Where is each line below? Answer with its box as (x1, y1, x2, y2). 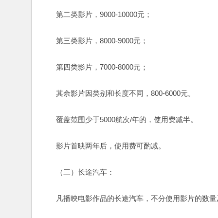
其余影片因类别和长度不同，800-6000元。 (41, 89, 195, 97)
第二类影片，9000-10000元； (41, 10, 152, 18)
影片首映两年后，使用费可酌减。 (41, 142, 165, 150)
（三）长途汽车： (41, 168, 114, 176)
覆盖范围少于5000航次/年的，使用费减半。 (41, 115, 198, 124)
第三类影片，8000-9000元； (41, 36, 148, 45)
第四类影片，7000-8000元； (41, 63, 148, 71)
